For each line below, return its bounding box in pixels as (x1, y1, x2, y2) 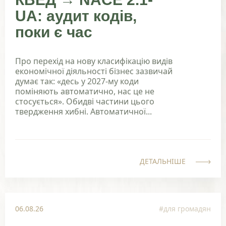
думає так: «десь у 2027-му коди (15, 76, 139, 87)
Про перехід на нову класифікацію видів (15, 55, 173, 67)
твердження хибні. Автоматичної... (15, 106, 152, 118)
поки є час (15, 24, 92, 41)
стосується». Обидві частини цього (15, 96, 154, 107)
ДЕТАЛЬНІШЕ (140, 156, 186, 166)
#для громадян (159, 204, 211, 214)
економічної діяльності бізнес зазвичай (15, 66, 173, 77)
